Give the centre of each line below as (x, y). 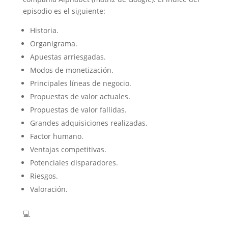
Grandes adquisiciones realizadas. (89, 123)
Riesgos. (44, 176)
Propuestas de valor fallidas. (78, 110)
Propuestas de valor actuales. (80, 97)
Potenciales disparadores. (74, 163)
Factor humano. (56, 136)
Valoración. (49, 189)
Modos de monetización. (72, 70)
